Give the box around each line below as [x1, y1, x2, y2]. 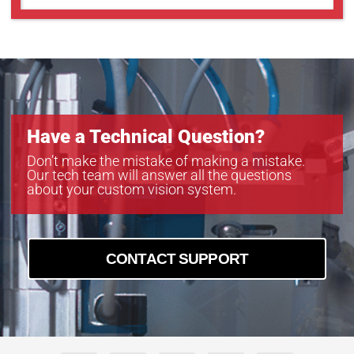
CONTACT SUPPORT [106, 250, 248, 268]
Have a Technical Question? [27, 126, 265, 149]
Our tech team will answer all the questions [27, 167, 292, 184]
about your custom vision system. [27, 181, 236, 198]
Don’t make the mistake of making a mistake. [27, 153, 305, 170]
